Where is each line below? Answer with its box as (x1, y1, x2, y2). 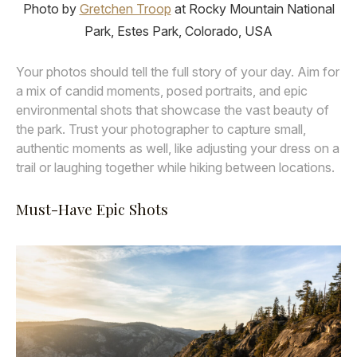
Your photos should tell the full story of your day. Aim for (16, 63, 339, 80)
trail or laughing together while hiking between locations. (16, 159, 335, 175)
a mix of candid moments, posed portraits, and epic (16, 82, 308, 99)
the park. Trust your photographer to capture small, (16, 120, 306, 137)
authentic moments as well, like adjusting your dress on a (16, 139, 339, 156)
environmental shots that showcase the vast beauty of (16, 101, 329, 118)
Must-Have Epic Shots (16, 198, 168, 220)
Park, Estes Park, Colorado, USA (84, 22, 273, 39)
